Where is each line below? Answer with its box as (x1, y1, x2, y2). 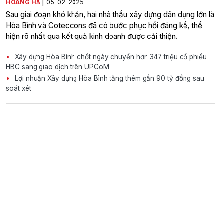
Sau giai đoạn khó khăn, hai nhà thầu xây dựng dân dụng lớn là (6, 9, 214, 19)
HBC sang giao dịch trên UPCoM (6, 62, 109, 71)
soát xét (6, 84, 31, 92)
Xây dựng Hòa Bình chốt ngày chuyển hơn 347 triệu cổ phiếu (13, 52, 207, 61)
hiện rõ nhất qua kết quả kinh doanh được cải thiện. (6, 31, 178, 41)
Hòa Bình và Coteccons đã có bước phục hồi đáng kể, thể (6, 20, 202, 30)
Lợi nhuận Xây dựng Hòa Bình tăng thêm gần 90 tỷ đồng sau (13, 74, 204, 82)
